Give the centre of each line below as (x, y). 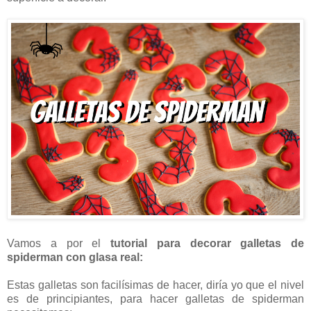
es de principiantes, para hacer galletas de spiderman (155, 299)
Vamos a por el (59, 244)
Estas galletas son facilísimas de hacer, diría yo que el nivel (155, 285)
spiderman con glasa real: (75, 258)
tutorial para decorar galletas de (207, 244)
